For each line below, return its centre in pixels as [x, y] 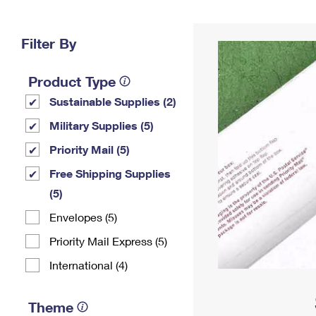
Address [231, 30]
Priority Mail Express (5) [108, 241]
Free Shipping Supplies [110, 173]
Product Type [72, 81]
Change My [231, 19]
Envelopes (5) [83, 217]
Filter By [49, 43]
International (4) [89, 265]
